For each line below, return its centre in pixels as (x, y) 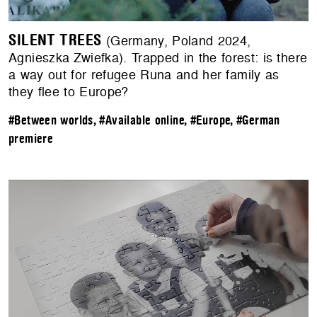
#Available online (142, 120)
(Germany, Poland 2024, (176, 40)
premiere (31, 139)
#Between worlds (51, 120)
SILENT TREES (55, 40)
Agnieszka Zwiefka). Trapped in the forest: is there (158, 57)
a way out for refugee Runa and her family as (144, 74)
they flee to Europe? (69, 91)
